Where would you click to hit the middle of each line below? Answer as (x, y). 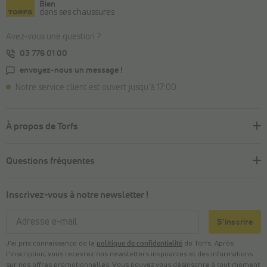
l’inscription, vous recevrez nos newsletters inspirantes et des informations (129, 254)
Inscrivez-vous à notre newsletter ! (77, 195)
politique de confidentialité (139, 243)
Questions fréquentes (50, 161)
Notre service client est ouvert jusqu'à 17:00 (96, 88)
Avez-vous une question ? (53, 37)
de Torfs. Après (208, 243)
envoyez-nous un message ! (71, 71)
